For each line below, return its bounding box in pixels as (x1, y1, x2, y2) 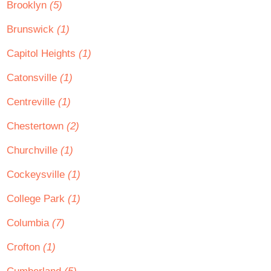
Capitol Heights (7, 48, 79, 59)
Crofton (7, 241, 43, 253)
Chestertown (7, 120, 67, 132)
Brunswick (7, 24, 57, 35)
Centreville (7, 96, 58, 108)
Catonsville (7, 72, 60, 83)
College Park (7, 193, 68, 204)
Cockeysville (7, 169, 68, 180)
